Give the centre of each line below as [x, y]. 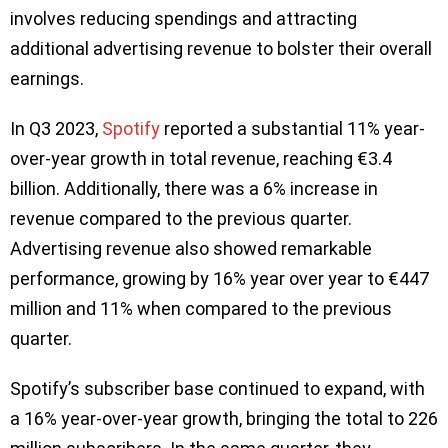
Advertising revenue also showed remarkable [191, 248]
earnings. [47, 78]
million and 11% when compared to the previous [201, 308]
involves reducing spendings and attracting [183, 18]
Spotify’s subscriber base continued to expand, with [217, 388]
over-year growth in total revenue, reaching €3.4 [201, 158]
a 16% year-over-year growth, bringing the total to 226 [224, 418]
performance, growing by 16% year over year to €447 [219, 278]
